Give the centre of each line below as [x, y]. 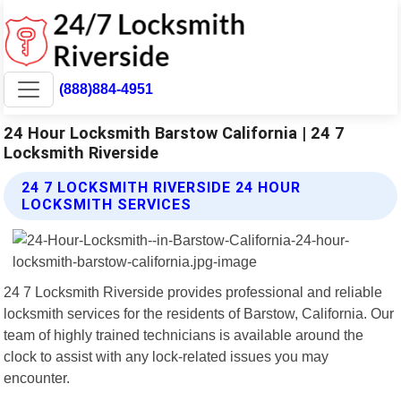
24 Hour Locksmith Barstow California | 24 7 [175, 132]
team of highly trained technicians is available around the [184, 334]
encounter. [37, 377]
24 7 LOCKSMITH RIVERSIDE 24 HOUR [162, 187]
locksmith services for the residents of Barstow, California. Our [199, 313]
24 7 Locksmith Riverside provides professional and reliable [193, 291]
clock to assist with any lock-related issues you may [166, 356]
